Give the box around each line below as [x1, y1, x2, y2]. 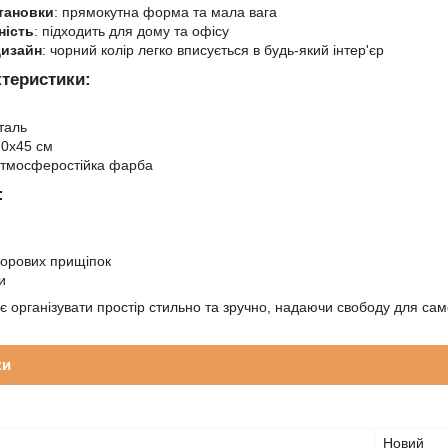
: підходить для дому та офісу [34, 23, 229, 39]
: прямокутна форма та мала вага [54, 4, 277, 20]
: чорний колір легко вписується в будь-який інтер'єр [42, 42, 384, 58]
